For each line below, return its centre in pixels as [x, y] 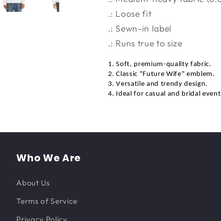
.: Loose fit [130, 13]
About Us [33, 183]
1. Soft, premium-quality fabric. [160, 65]
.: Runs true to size [145, 43]
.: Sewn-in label [140, 28]
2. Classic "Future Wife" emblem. [161, 74]
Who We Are [49, 158]
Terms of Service [47, 201]
